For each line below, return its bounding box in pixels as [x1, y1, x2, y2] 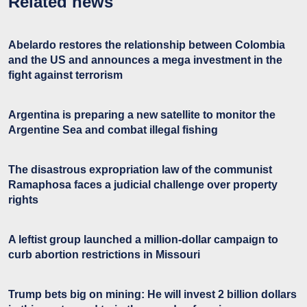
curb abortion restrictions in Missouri [8, 248, 200, 260]
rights [8, 193, 38, 206]
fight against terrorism [8, 69, 123, 81]
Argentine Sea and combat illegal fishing [8, 123, 218, 136]
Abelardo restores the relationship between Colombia [8, 38, 285, 51]
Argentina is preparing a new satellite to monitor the [8, 108, 275, 121]
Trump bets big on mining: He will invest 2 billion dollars [8, 288, 297, 300]
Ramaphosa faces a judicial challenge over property [8, 178, 278, 191]
